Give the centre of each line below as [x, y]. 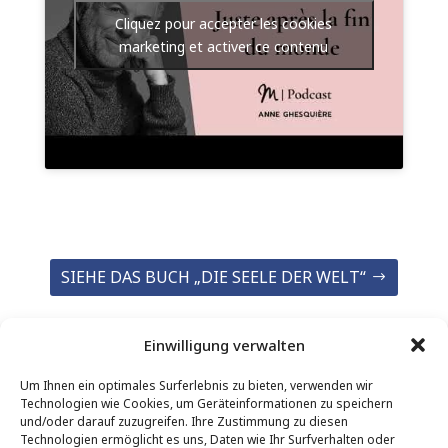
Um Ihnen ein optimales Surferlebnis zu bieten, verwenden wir [196, 385]
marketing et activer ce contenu [224, 46]
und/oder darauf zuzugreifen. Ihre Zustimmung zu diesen [184, 421]
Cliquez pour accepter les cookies [224, 23]
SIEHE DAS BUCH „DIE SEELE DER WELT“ [214, 276]
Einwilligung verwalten [224, 345]
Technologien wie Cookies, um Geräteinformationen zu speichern [206, 403]
